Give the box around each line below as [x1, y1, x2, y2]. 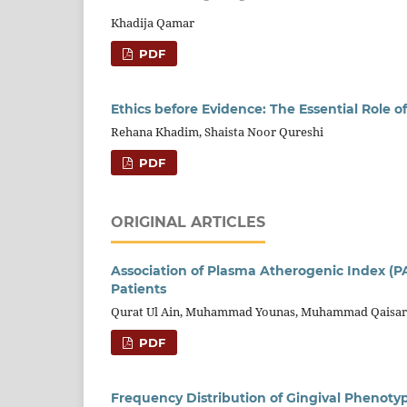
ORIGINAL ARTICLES [111, 213, 265, 231]
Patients [111, 280, 166, 297]
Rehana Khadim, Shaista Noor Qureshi [111, 123, 323, 140]
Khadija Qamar [111, 14, 194, 31]
